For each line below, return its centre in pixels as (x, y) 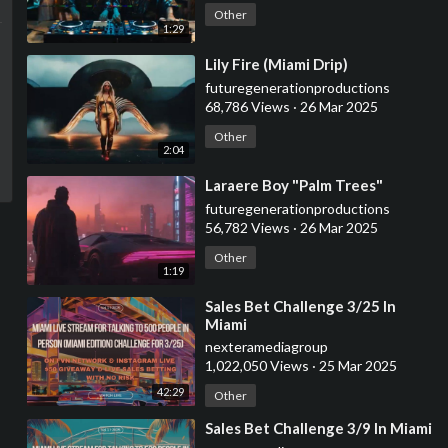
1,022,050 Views (258, 365)
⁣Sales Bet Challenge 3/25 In (300, 305)
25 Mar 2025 (356, 365)
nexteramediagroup (266, 346)
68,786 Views (248, 106)
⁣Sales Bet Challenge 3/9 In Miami (318, 427)
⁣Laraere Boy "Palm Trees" (293, 184)
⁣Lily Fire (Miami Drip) (276, 63)
